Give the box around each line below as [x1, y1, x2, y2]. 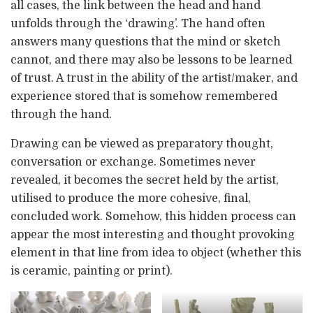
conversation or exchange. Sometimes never [10, 156, 256, 169]
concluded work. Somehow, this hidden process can [10, 210, 296, 224]
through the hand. [10, 108, 112, 122]
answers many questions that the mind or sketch [10, 36, 281, 49]
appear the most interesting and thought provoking [10, 228, 295, 242]
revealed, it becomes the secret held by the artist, [10, 174, 279, 187]
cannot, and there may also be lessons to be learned [10, 54, 292, 67]
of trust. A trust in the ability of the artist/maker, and [10, 72, 298, 85]
